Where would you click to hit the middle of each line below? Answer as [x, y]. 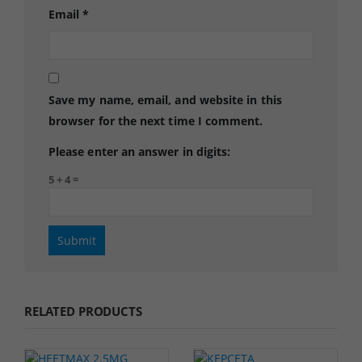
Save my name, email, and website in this [165, 100]
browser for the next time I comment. [156, 121]
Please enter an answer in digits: [140, 151]
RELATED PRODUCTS [83, 311]
